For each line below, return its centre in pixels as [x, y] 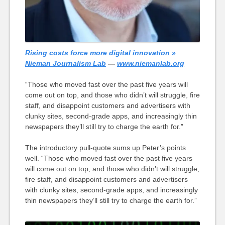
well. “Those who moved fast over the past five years [108, 158]
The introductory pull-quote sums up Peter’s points [105, 147]
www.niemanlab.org [150, 63]
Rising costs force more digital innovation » [100, 52]
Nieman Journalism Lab [65, 63]
